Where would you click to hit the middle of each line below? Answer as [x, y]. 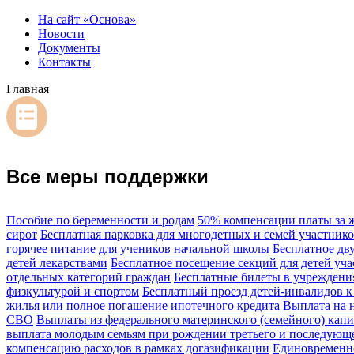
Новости [61, 34]
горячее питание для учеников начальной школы [138, 248]
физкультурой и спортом [73, 291]
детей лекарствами [57, 262]
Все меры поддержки [107, 176]
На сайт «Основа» [87, 19]
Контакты [64, 62]
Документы [69, 48]
